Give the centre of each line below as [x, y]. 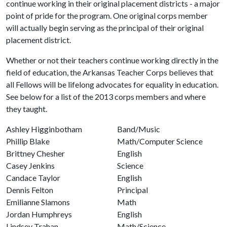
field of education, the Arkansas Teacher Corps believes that [110, 72]
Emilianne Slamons [38, 202]
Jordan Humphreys [39, 214]
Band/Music [139, 129]
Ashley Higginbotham [44, 129]
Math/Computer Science [160, 141]
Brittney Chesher [35, 153]
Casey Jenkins [30, 165]
